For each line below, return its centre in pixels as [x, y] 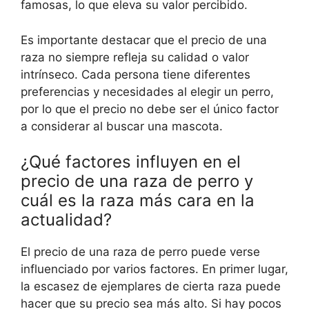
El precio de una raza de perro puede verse [140, 252]
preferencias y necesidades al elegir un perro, [147, 91]
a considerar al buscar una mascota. [122, 126]
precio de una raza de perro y [137, 181]
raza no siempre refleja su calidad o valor [135, 57]
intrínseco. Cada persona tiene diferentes [136, 74]
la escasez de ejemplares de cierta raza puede [151, 287]
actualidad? [66, 220]
